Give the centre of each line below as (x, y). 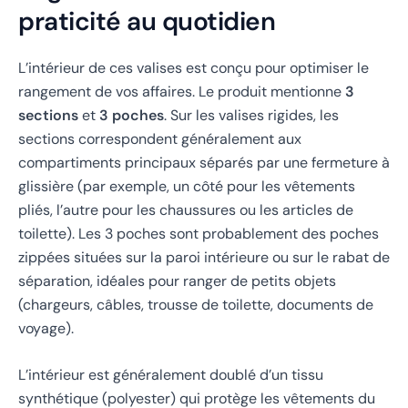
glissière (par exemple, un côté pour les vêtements (187, 186)
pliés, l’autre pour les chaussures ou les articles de (186, 209)
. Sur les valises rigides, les (251, 115)
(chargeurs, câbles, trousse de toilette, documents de (196, 304)
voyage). (46, 328)
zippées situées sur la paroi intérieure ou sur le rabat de (204, 257)
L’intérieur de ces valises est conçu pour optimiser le (194, 67)
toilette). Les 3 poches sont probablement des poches (199, 233)
